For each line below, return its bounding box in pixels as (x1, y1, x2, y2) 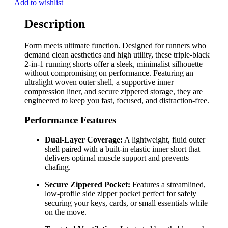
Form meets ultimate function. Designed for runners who (24, 41, 206, 50)
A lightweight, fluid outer (123, 135, 205, 145)
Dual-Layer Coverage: (45, 135, 123, 145)
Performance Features (24, 115, 116, 126)
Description (24, 17, 85, 31)
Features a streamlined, (130, 180, 206, 189)
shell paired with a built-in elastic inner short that (45, 145, 200, 154)
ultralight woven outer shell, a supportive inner (24, 77, 174, 87)
